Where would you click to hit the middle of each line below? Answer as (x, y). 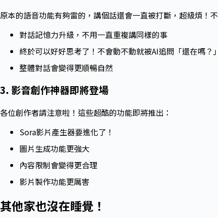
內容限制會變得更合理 (58, 165)
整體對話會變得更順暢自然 (66, 68)
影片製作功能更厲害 (54, 182)
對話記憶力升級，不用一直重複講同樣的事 (93, 35)
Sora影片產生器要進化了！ (67, 132)
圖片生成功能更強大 (54, 149)
